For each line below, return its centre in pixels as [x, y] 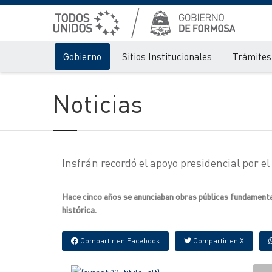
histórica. [79, 209]
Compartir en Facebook [119, 241]
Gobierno [82, 56]
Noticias [98, 103]
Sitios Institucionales [167, 56]
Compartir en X [218, 241]
